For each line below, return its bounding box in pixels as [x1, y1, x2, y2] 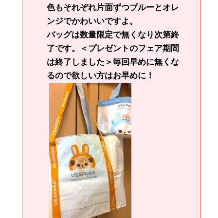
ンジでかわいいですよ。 [47, 17, 138, 26]
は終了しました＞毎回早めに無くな [47, 57, 179, 67]
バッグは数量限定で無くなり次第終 [47, 30, 179, 40]
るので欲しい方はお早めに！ [47, 71, 154, 81]
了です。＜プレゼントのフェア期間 [47, 44, 179, 54]
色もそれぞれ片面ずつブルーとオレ [47, 3, 179, 13]
